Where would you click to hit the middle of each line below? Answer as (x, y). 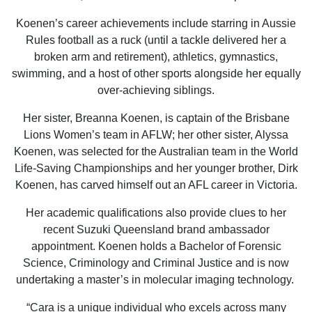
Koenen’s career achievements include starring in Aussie (156, 24)
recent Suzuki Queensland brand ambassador (156, 230)
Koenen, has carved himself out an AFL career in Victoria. (156, 185)
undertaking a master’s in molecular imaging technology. (156, 280)
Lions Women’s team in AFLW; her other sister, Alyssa (156, 135)
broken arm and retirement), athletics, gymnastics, (156, 57)
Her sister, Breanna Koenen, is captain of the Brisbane (156, 118)
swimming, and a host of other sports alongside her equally (156, 74)
